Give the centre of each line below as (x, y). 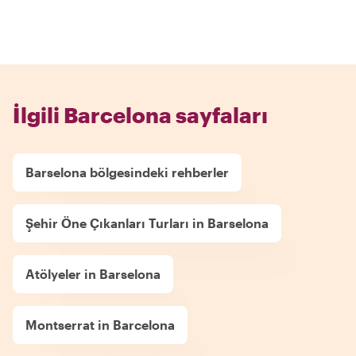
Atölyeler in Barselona (93, 274)
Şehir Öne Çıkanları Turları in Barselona (147, 223)
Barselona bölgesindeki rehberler (127, 172)
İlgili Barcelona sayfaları (140, 115)
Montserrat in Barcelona (100, 325)
